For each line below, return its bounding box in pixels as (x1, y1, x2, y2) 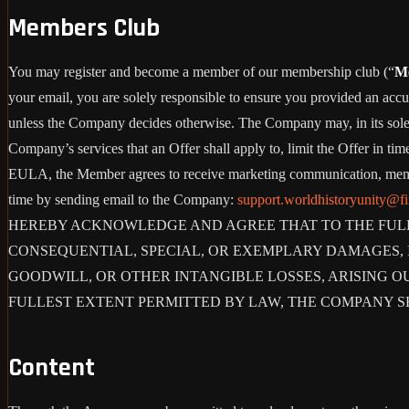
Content (8, 351, 95, 384)
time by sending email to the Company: (8, 191, 237, 207)
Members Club (8, 11, 160, 45)
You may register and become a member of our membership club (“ (8, 63, 394, 79)
